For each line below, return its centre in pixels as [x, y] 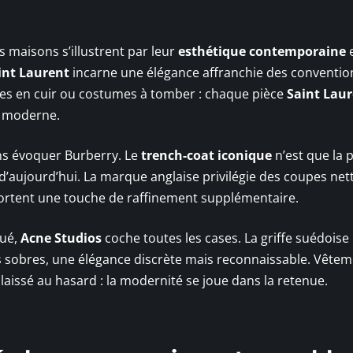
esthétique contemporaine [262, 52]
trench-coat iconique [206, 156]
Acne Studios [61, 238]
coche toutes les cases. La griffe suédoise [225, 238]
